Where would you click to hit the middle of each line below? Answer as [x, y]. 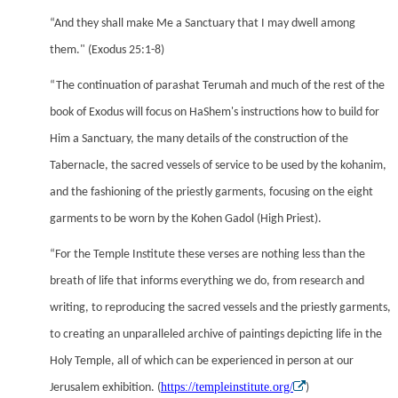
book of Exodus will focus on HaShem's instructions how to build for [215, 113]
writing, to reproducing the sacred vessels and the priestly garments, [220, 308]
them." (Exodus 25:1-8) [107, 51]
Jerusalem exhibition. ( [105, 388]
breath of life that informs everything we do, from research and [207, 282]
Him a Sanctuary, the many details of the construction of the [199, 139]
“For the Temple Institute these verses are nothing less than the [207, 255]
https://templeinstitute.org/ [227, 387]
